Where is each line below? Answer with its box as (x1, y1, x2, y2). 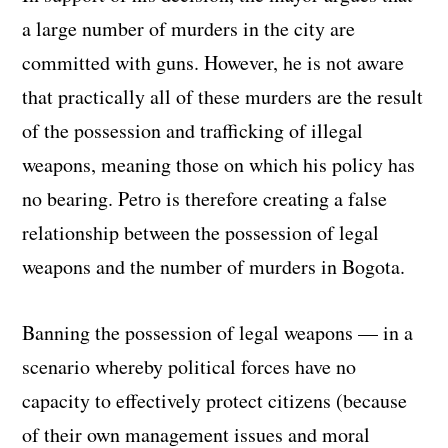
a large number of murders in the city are (22, 14, 356, 42)
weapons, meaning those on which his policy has (22, 150, 416, 178)
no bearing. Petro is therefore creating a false (22, 184, 388, 212)
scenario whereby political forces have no (22, 352, 357, 380)
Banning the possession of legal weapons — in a (22, 318, 414, 346)
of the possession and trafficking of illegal (22, 116, 364, 144)
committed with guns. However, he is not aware (22, 48, 405, 76)
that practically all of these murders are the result (22, 82, 424, 110)
